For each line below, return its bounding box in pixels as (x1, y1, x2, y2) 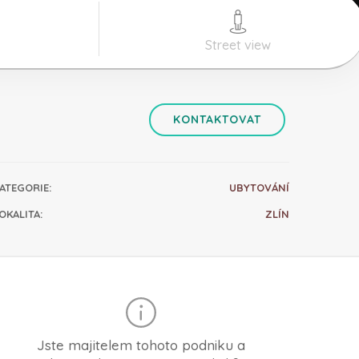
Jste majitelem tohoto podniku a (37, 337, 245, 353)
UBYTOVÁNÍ (229, 181, 289, 194)
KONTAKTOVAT (173, 112, 261, 127)
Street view (205, 37, 272, 53)
